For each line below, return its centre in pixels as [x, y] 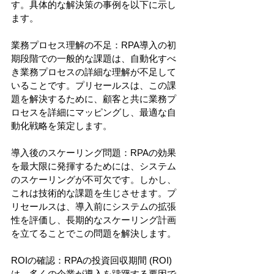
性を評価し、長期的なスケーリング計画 [94, 220]
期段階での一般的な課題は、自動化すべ [94, 58]
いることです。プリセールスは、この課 [94, 85]
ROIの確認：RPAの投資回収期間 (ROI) [93, 260]
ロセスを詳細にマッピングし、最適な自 [94, 112]
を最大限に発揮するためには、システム [94, 166]
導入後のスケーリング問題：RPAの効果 [94, 152]
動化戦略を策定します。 [61, 125]
